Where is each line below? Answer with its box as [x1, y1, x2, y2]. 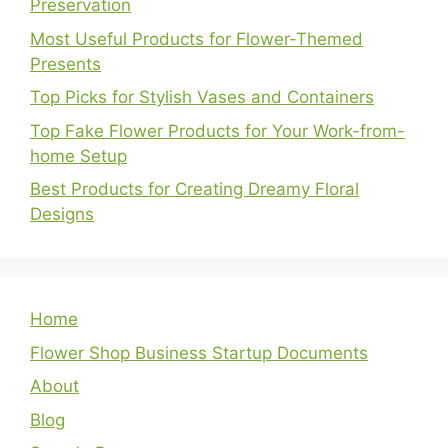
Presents [30, 53, 101, 74]
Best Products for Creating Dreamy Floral [30, 179, 359, 200]
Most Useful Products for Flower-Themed [30, 28, 363, 49]
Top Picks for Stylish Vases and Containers [30, 87, 374, 108]
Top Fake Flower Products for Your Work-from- [30, 120, 405, 141]
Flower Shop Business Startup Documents [30, 342, 368, 363]
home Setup [30, 145, 127, 166]
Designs [30, 204, 94, 225]
